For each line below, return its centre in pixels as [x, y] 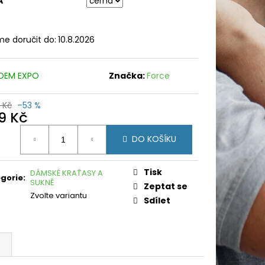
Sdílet [157, 200]
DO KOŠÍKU [154, 139]
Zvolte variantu [59, 195]
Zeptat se [166, 186]
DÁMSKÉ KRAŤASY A [67, 173]
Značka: [128, 75]
